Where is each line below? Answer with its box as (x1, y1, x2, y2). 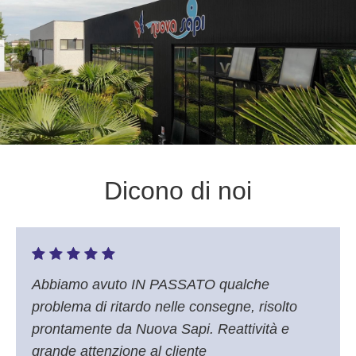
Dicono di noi (104, 176, 252, 206)
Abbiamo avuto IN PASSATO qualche (32, 277, 269, 293)
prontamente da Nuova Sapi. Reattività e (32, 321, 289, 338)
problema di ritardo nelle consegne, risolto (32, 299, 297, 315)
